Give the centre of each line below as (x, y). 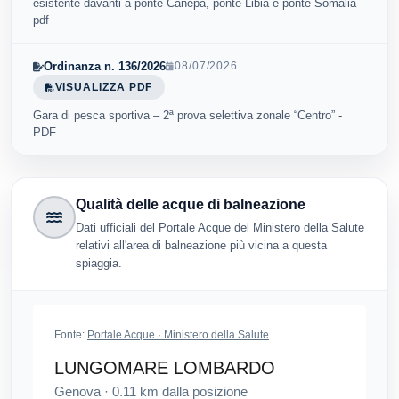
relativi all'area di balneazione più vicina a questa (201, 246)
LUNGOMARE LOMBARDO (165, 368)
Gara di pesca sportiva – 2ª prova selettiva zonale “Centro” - (187, 116)
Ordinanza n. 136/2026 (105, 67)
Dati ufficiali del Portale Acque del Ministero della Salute (220, 228)
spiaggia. (99, 264)
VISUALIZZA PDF (104, 87)
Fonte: (71, 335)
